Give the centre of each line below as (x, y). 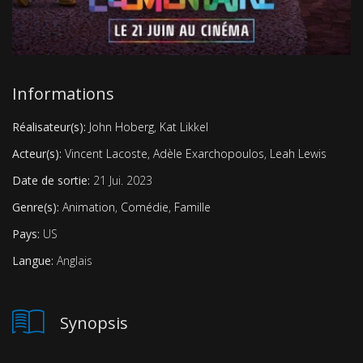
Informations (63, 94)
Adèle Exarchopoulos (209, 154)
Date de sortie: (53, 181)
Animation (89, 207)
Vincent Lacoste (106, 154)
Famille (192, 207)
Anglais (73, 261)
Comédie (145, 207)
